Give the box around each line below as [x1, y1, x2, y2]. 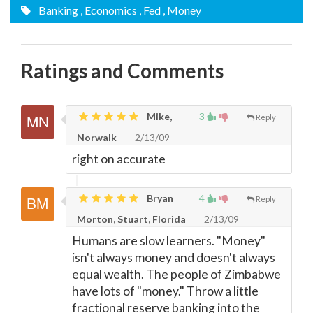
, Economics [80, 3, 137, 17]
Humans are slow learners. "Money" [72, 233, 265, 248]
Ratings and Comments [21, 59, 224, 82]
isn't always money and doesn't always [72, 250, 275, 265]
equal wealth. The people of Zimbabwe [72, 267, 281, 282]
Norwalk [77, 131, 117, 143]
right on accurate [72, 152, 166, 166]
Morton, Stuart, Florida [77, 213, 186, 225]
